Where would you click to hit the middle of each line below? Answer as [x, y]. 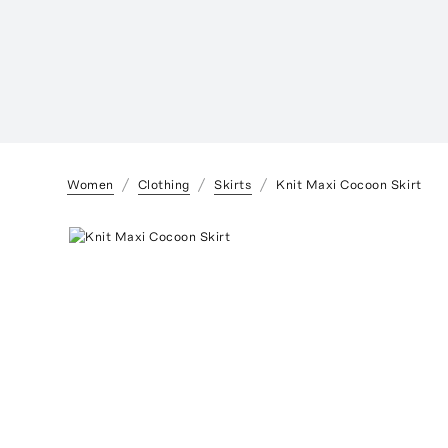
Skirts [233, 184]
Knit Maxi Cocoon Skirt [349, 184]
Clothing [163, 184]
